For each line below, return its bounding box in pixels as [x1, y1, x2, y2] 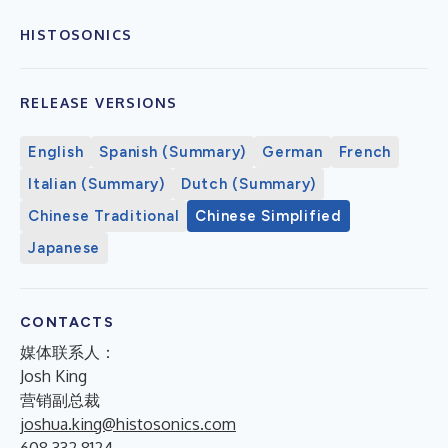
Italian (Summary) [28, 174, 165, 193]
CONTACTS [20, 313, 115, 331]
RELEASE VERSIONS [20, 93, 178, 111]
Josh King [20, 365, 87, 386]
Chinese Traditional [28, 206, 180, 225]
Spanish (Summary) [99, 142, 246, 161]
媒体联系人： [20, 341, 116, 362]
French [338, 142, 391, 161]
